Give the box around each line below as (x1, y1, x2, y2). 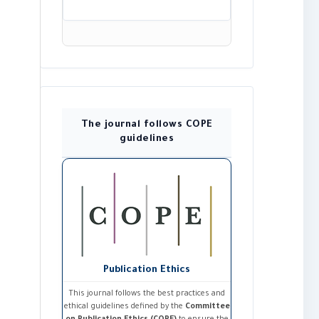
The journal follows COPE (80, 120, 213, 131)
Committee (184, 303, 230, 312)
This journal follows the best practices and (68, 290, 225, 299)
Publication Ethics (103, 265, 190, 276)
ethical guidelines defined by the (63, 303, 185, 312)
